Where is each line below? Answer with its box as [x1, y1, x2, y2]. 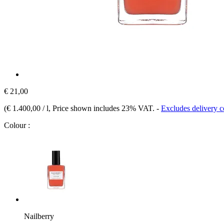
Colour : [4, 120, 30, 129]
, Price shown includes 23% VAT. [48, 103, 156, 112]
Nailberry [24, 211, 54, 220]
